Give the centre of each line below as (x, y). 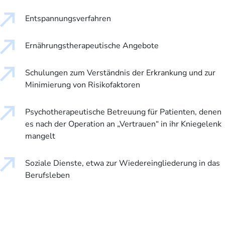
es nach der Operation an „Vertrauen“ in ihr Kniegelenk (123, 124)
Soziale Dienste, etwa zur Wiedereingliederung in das (123, 163)
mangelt (40, 136)
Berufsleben (47, 176)
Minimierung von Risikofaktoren (83, 85)
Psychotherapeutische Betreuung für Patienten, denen (123, 112)
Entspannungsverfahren (68, 19)
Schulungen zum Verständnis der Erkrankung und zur (120, 73)
